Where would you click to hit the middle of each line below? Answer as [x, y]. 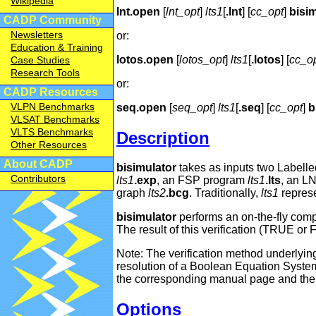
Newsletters [37, 35]
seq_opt [192, 107]
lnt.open [138, 11]
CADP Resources [51, 92]
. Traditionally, [225, 193]
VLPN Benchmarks [53, 107]
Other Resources [49, 145]
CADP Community [53, 20]
